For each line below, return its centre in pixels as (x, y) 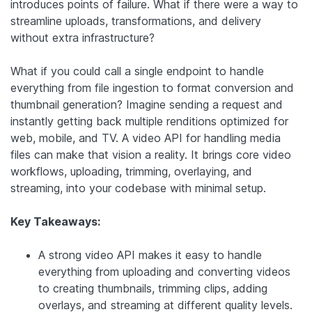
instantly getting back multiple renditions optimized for (149, 121)
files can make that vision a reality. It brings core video (151, 154)
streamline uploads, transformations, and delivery (136, 21)
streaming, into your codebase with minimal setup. (138, 188)
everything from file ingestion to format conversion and (152, 87)
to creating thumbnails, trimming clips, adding (153, 288)
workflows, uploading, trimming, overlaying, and (131, 171)
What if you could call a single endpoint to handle (137, 71)
